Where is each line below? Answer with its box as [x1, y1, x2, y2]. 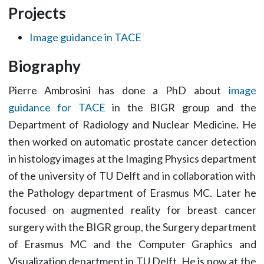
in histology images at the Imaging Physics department [8, 152, 256, 165]
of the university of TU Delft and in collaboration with [8, 169, 256, 182]
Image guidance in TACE [29, 31, 141, 44]
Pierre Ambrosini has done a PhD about [8, 84, 229, 97]
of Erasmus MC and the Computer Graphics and [8, 237, 256, 250]
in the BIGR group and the [105, 101, 256, 114]
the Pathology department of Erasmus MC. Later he [8, 186, 256, 199]
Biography [8, 57, 81, 75]
